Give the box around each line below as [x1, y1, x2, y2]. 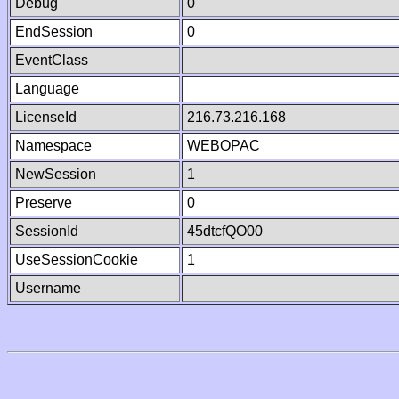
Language [15, 81, 79, 96]
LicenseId [15, 110, 77, 125]
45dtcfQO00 [187, 224, 263, 239]
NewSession [15, 167, 96, 182]
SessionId [15, 224, 78, 239]
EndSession [15, 24, 93, 39]
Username [15, 281, 81, 296]
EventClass [15, 53, 88, 68]
